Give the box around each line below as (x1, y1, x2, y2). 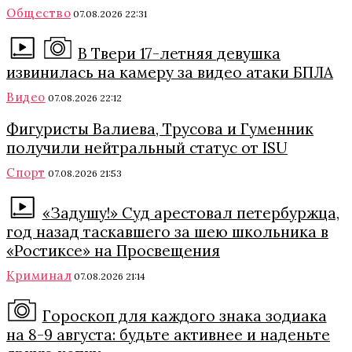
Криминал (6, 268, 71, 283)
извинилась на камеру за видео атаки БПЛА (6, 63, 333, 82)
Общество (6, 5, 71, 20)
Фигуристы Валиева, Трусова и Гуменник (6, 119, 313, 138)
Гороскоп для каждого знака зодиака (42, 306, 327, 325)
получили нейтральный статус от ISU (6, 138, 288, 157)
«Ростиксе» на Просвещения (6, 241, 220, 260)
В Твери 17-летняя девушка (78, 44, 281, 63)
